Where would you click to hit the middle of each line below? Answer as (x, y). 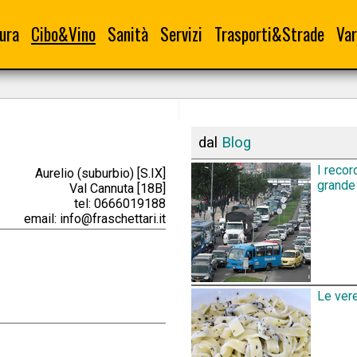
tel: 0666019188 (120, 203)
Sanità (128, 34)
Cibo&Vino (63, 34)
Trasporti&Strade (269, 34)
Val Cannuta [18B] (118, 188)
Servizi (181, 34)
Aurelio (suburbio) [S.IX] (100, 173)
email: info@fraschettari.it (95, 218)
